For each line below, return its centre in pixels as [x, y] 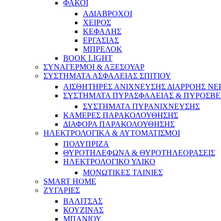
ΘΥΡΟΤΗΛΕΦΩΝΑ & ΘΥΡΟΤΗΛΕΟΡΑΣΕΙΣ [139, 153]
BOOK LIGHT [88, 58]
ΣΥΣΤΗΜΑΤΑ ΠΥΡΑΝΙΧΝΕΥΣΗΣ [141, 106]
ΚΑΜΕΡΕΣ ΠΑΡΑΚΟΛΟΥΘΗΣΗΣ [121, 115]
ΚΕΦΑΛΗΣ [102, 31]
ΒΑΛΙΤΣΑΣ [83, 201]
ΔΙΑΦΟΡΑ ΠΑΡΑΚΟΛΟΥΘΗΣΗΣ [119, 124]
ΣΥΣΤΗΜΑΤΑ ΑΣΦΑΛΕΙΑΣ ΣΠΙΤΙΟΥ [107, 76]
